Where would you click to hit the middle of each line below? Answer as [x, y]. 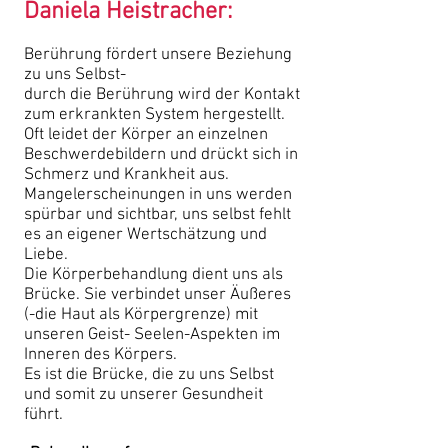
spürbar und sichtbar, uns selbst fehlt [157, 215]
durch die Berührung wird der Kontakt [162, 95]
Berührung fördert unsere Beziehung [158, 55]
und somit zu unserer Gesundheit [143, 395]
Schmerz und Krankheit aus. [126, 175]
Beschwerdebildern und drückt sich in [161, 155]
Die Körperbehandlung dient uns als [153, 275]
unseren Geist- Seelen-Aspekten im [152, 335]
